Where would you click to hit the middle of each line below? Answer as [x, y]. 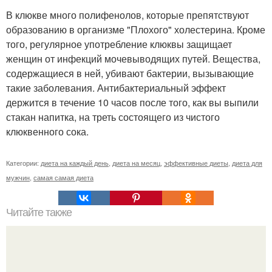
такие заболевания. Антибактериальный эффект [116, 88]
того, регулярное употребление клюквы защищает [119, 44]
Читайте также [39, 212]
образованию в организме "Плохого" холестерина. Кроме [136, 29]
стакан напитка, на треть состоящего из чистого [113, 117]
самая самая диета [63, 177]
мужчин [18, 177]
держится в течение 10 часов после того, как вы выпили [132, 102]
